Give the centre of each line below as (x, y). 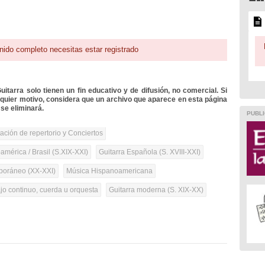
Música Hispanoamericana (110, 171)
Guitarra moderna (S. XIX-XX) (156, 190)
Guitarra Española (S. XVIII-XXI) (150, 152)
